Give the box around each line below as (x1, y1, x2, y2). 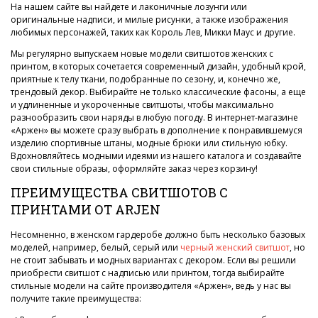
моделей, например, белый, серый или (11, 241, 180, 253)
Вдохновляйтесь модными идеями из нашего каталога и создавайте (11, 150, 302, 162)
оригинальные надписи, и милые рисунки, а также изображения (11, 13, 288, 26)
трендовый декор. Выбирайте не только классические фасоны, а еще (11, 86, 306, 98)
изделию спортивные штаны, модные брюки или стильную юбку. (11, 137, 287, 149)
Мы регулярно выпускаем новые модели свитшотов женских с (11, 48, 273, 60)
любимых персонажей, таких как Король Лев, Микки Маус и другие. (11, 26, 295, 38)
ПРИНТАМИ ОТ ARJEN (11, 201, 160, 218)
